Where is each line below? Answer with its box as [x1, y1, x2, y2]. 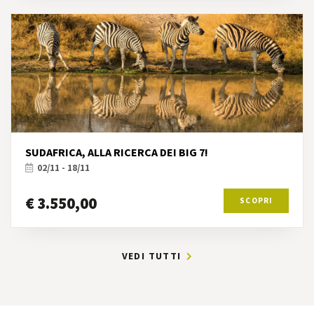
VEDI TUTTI [121, 249, 185, 262]
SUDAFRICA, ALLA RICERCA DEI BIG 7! [25, 145, 208, 160]
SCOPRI [240, 195, 273, 205]
